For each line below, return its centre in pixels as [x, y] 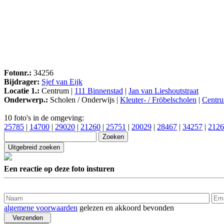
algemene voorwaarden [41, 207]
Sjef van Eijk [62, 82]
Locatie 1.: [22, 91]
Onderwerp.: [26, 100]
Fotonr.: [18, 73]
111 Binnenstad [99, 91]
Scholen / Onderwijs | [84, 100]
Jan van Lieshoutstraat [163, 91]
